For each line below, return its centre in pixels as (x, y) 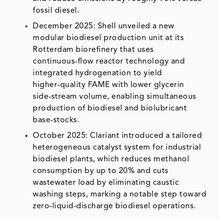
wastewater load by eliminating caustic (106, 183)
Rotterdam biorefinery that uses (93, 50)
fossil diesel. (56, 11)
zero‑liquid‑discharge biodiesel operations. (114, 207)
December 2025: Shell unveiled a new (104, 27)
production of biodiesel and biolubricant (110, 109)
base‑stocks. (56, 120)
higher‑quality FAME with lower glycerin (109, 85)
